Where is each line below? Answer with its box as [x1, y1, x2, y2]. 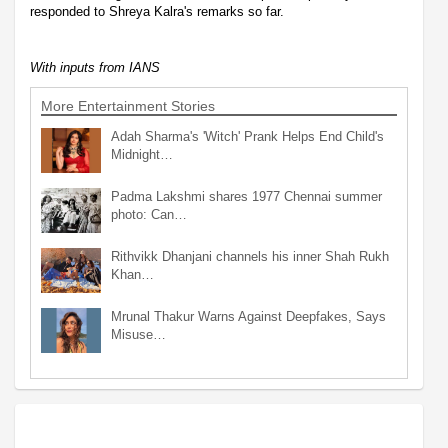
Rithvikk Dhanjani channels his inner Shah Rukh [111, 248, 389, 264]
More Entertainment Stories [41, 97, 215, 114]
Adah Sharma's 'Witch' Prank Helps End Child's [111, 128, 384, 144]
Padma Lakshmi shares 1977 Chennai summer [111, 188, 382, 204]
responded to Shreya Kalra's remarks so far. [30, 3, 284, 19]
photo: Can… [111, 206, 187, 222]
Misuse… [111, 326, 166, 342]
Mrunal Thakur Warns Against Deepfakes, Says [111, 308, 386, 324]
